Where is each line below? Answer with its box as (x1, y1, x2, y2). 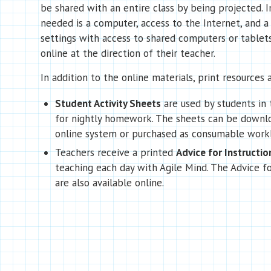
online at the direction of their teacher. (41, 47, 215, 60)
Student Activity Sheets (55, 97, 161, 110)
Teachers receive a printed (55, 146, 176, 159)
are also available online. (55, 176, 164, 189)
